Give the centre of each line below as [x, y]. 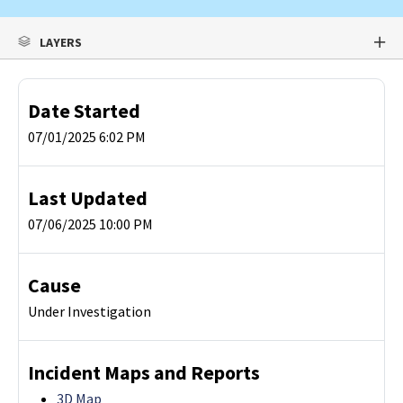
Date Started [84, 112]
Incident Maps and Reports [144, 373]
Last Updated [88, 199]
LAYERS [61, 43]
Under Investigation [90, 312]
